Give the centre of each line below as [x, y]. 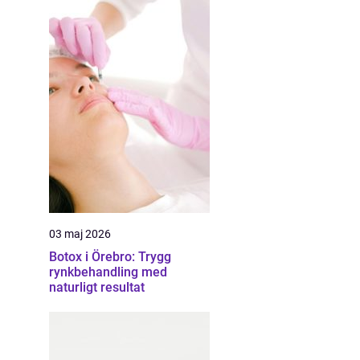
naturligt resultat [97, 287]
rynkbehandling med [108, 272]
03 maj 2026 [80, 234]
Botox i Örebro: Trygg [110, 257]
